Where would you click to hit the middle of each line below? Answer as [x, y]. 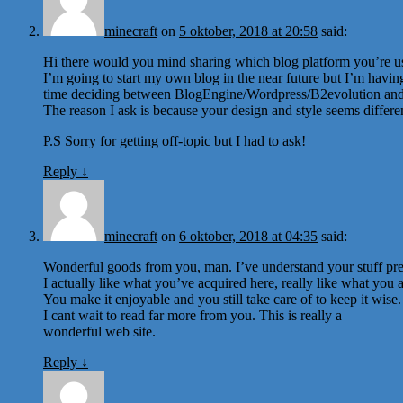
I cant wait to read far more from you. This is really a [193, 315]
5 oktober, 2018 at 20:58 [248, 31]
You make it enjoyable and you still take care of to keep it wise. [222, 299]
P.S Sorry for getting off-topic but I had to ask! [175, 140]
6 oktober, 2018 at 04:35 [248, 236]
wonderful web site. [99, 331]
